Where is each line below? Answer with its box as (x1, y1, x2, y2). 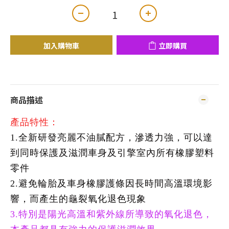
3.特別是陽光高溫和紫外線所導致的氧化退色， (10, 209, 213, 219)
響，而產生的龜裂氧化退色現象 (10, 194, 146, 204)
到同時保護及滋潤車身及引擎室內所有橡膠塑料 (10, 148, 214, 158)
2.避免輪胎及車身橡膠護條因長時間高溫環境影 (10, 178, 213, 189)
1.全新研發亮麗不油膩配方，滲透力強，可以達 (10, 132, 213, 143)
